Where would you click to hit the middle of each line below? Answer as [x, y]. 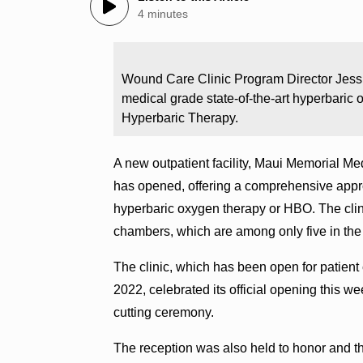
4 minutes [163, 14]
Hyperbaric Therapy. [180, 117]
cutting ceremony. [164, 312]
